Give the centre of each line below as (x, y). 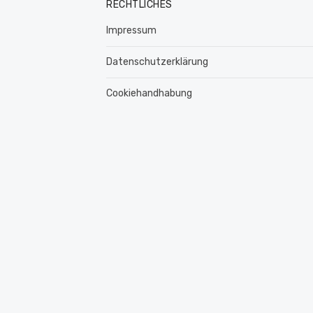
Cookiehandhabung (149, 93)
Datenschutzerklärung (157, 62)
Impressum (131, 30)
